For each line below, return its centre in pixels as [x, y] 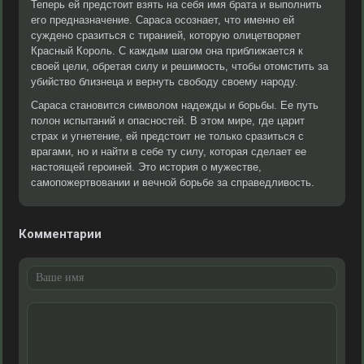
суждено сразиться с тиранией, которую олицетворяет [166, 35]
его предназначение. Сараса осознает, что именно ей [162, 20]
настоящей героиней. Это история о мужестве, [146, 167]
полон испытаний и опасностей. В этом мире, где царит [168, 121]
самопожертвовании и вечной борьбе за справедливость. [173, 182]
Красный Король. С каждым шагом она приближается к [167, 51]
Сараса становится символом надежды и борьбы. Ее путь [175, 105]
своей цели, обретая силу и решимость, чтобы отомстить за [180, 66]
